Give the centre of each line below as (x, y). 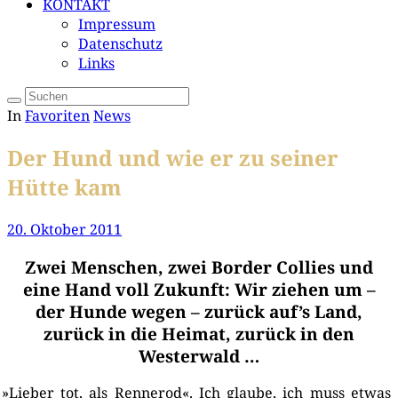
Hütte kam (64, 187)
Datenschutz (120, 44)
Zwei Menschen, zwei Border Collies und (199, 267)
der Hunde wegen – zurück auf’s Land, (199, 311)
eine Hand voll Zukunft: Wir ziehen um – (199, 289)
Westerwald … (199, 355)
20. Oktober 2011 (64, 229)
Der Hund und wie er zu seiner (173, 157)
